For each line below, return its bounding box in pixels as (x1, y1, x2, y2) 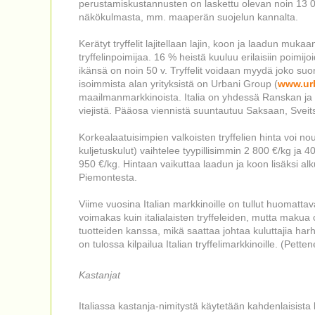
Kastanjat (79, 269, 120, 281)
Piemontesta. (79, 172, 137, 183)
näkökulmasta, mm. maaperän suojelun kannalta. (79, 11, 298, 22)
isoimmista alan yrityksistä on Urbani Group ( (79, 78, 278, 89)
